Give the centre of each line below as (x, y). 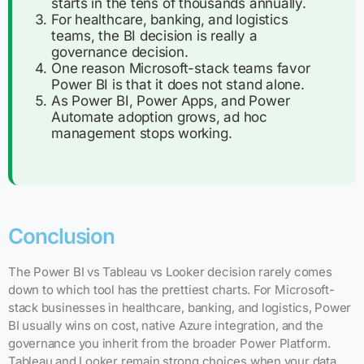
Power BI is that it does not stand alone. (178, 84)
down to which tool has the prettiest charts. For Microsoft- (171, 289)
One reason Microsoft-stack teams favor (181, 68)
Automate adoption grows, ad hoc (160, 117)
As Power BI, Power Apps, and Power (171, 100)
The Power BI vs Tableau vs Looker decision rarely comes (170, 271)
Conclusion (62, 236)
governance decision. (120, 52)
